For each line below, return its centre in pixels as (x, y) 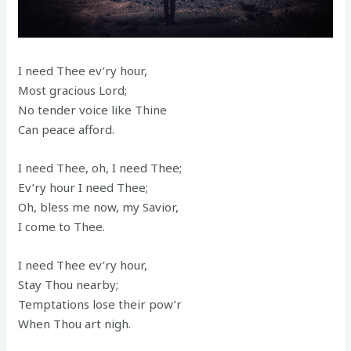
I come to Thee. (62, 226)
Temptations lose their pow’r (100, 304)
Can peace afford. (67, 129)
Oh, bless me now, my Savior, (99, 206)
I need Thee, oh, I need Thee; (100, 167)
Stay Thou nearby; (69, 284)
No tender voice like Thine (93, 109)
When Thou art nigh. (75, 323)
